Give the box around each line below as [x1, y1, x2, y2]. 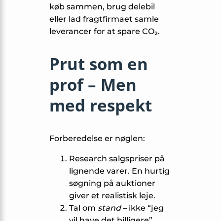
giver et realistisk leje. [69, 191, 155, 201]
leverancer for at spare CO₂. [49, 27, 160, 37]
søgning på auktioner [69, 179, 155, 188]
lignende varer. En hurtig [69, 166, 170, 176]
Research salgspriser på [69, 154, 165, 164]
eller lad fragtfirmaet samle [49, 14, 159, 24]
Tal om [69, 203, 98, 213]
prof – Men [49, 74, 137, 96]
